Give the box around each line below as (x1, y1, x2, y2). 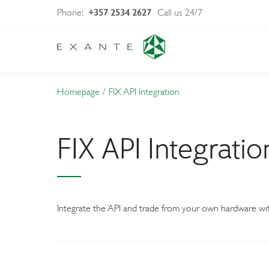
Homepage (57, 84, 100, 98)
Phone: (57, 4, 88, 19)
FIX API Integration (109, 84, 180, 98)
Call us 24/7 (157, 4, 202, 19)
